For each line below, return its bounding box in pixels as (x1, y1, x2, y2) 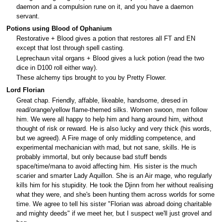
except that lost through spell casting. (16, 45, 124, 52)
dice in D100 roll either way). (16, 64, 98, 71)
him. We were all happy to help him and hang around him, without (16, 115, 203, 123)
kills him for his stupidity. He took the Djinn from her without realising (16, 181, 213, 189)
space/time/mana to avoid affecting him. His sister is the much (16, 163, 197, 170)
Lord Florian (6, 87, 45, 94)
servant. (16, 12, 40, 20)
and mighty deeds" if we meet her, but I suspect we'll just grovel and (16, 210, 212, 217)
